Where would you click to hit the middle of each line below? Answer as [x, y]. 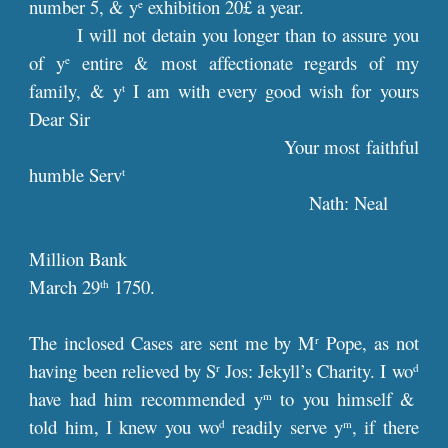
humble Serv [76, 174]
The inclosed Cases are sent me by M [172, 342]
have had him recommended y [146, 398]
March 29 [65, 286]
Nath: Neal [349, 202]
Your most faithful [351, 146]
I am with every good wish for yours [271, 90]
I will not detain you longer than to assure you [248, 34]
